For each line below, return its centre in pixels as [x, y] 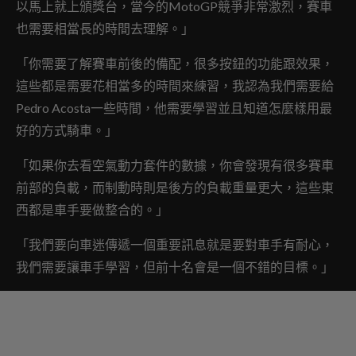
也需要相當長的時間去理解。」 [105, 28]
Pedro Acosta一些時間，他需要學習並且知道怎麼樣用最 [174, 107]
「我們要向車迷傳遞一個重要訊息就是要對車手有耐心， [175, 244]
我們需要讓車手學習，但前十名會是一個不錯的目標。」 [175, 266]
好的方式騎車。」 [67, 130]
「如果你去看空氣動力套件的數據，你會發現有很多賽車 [175, 164]
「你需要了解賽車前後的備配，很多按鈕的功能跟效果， [175, 63]
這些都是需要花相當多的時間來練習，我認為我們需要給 [175, 85]
